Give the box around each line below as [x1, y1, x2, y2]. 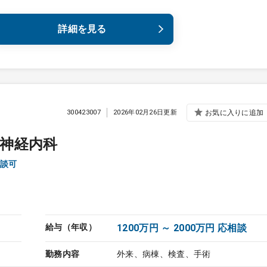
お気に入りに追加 [205, 108, 263, 117]
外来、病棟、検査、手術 [117, 249, 211, 259]
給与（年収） [45, 222, 97, 232]
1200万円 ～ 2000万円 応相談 [117, 222, 247, 234]
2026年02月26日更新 [113, 108, 178, 116]
